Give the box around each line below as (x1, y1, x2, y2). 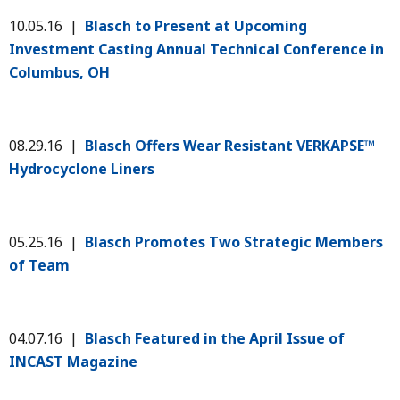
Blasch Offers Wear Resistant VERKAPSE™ (85, 135, 375, 155)
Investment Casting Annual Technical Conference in (9, 38, 384, 59)
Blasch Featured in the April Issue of (85, 328, 345, 348)
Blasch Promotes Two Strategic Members (85, 231, 383, 252)
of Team (9, 254, 73, 275)
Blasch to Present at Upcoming (85, 15, 307, 36)
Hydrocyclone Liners (9, 158, 154, 179)
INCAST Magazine (9, 351, 141, 371)
